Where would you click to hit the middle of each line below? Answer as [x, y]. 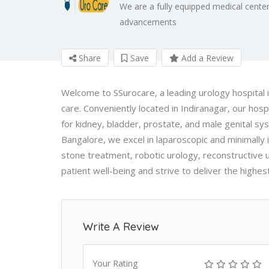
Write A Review [121, 226]
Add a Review [206, 58]
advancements [148, 22]
